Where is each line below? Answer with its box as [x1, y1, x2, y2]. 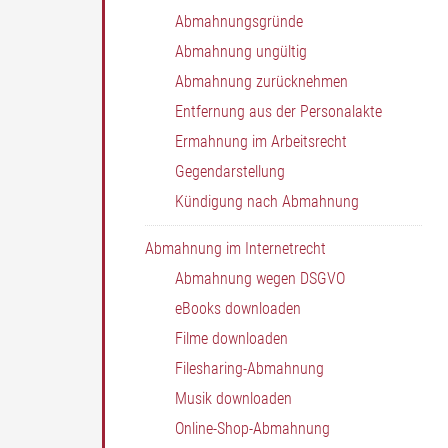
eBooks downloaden [175, 299, 301, 318]
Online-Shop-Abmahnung [175, 419, 330, 438]
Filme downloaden [175, 329, 288, 348]
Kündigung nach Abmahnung [175, 192, 359, 211]
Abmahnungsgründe [175, 12, 303, 31]
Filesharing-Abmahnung [175, 359, 324, 378]
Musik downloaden [175, 389, 292, 408]
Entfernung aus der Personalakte [175, 102, 382, 121]
